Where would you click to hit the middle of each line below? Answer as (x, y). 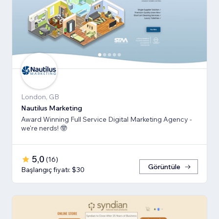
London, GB (40, 97)
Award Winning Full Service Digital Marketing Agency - (107, 119)
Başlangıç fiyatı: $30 (53, 169)
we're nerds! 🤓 (44, 128)
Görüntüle (164, 166)
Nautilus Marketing (52, 108)
